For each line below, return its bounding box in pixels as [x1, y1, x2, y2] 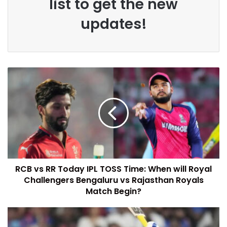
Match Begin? [86, 185, 141, 197]
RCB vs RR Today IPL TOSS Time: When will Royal [15, 163, 212, 175]
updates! [80, 14, 147, 34]
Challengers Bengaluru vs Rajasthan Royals [23, 174, 204, 186]
